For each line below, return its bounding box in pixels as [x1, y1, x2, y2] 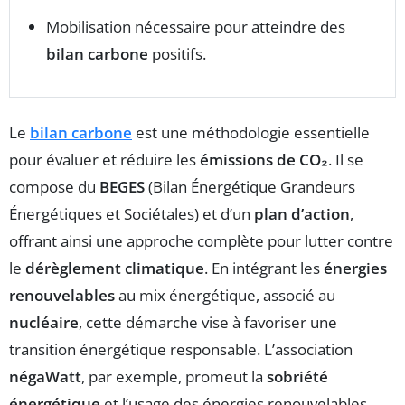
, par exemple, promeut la [81, 365, 267, 387]
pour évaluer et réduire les [9, 148, 200, 170]
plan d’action [254, 202, 350, 224]
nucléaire [9, 311, 79, 333]
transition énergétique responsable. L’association [9, 338, 353, 360]
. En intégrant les [204, 257, 324, 278]
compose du [9, 175, 99, 197]
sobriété [267, 365, 328, 387]
